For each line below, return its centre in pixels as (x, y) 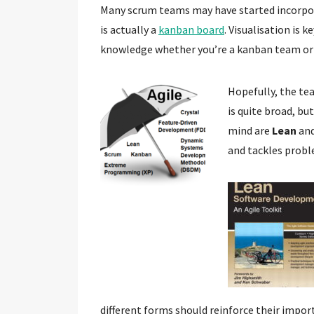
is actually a (129, 29)
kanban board (191, 29)
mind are (250, 130)
